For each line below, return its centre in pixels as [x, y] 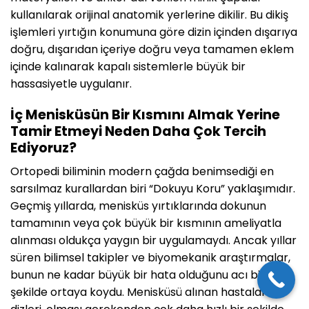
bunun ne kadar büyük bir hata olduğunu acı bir [138, 275]
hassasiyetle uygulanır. [71, 83]
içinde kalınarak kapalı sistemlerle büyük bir [128, 66]
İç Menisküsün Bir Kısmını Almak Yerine [145, 114]
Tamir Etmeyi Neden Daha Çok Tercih [138, 131]
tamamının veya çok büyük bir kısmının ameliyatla [146, 223]
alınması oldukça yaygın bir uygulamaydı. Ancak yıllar [153, 241]
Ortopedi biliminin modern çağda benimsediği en [142, 172]
